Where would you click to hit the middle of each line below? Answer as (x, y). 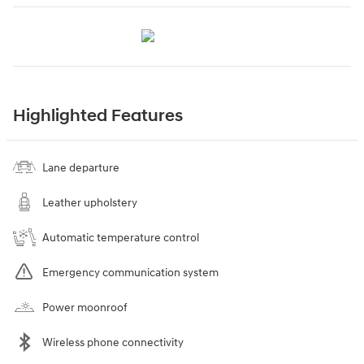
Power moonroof (85, 307)
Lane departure (81, 167)
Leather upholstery (90, 202)
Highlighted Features (98, 116)
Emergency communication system (130, 272)
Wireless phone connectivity (113, 342)
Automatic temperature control (121, 237)
